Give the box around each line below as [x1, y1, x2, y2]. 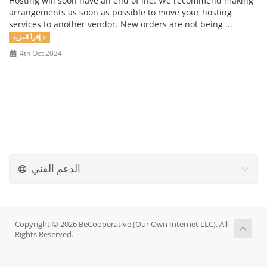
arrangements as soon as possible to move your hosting [9, 7, 232, 18]
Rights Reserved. [15, 229, 73, 240]
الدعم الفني [32, 162, 80, 175]
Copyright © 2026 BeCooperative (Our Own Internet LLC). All [15, 219, 228, 229]
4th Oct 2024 [17, 48, 62, 58]
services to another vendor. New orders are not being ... [9, 18, 232, 30]
